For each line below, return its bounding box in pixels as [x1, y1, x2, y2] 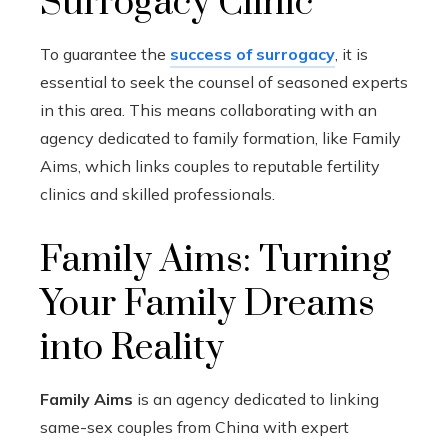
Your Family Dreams [40, 281, 375, 327]
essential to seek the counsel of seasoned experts [40, 72, 408, 92]
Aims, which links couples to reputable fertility [40, 156, 380, 176]
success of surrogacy [170, 44, 335, 64]
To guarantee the [40, 44, 170, 64]
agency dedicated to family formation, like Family [40, 128, 401, 148]
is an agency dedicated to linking [133, 389, 379, 409]
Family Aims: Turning [40, 237, 391, 283]
